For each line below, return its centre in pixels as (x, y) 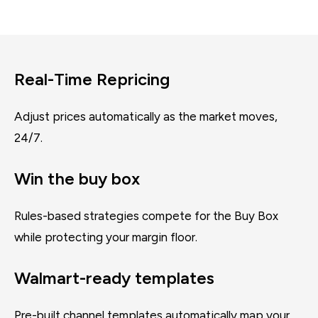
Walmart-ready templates (114, 278)
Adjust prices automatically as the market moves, (146, 116)
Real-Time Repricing (92, 79)
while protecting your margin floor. (106, 237)
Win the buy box (77, 179)
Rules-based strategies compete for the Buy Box (146, 216)
